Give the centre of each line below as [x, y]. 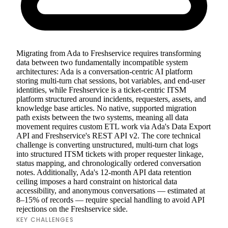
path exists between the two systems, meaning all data [102, 117]
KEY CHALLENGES [45, 219]
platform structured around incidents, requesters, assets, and [111, 99]
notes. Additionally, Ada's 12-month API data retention [104, 172]
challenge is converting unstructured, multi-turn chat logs [107, 145]
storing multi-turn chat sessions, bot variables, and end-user [111, 80]
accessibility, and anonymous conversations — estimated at [111, 190]
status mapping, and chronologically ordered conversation [109, 163]
